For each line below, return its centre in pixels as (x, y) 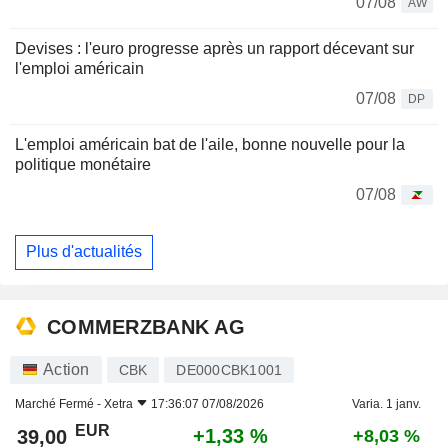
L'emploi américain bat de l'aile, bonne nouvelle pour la (210, 144)
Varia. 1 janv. (386, 403)
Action (66, 369)
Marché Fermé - (59, 403)
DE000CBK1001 (229, 369)
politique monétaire (83, 164)
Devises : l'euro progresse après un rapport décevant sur (214, 48)
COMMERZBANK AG (146, 327)
